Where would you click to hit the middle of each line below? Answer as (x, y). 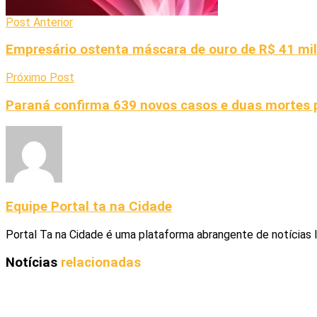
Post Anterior (39, 22)
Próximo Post (40, 78)
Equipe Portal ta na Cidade (89, 207)
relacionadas (101, 262)
